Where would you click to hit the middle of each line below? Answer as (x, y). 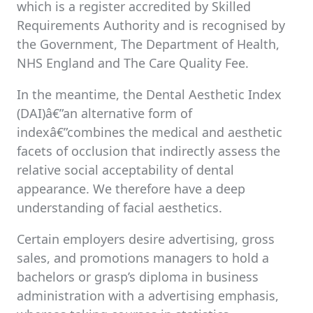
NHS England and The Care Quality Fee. (133, 63)
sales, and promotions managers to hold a (143, 258)
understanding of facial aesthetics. (119, 208)
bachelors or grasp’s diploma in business (138, 277)
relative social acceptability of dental (125, 170)
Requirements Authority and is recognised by (151, 25)
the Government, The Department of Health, (148, 44)
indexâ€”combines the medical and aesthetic (150, 132)
